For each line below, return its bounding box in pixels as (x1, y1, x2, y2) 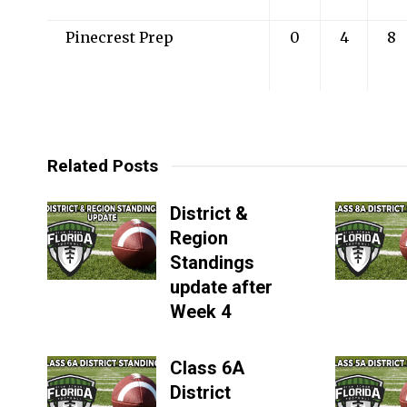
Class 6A (170, 357, 244, 379)
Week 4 (170, 301, 231, 323)
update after (170, 276, 273, 298)
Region (170, 227, 228, 249)
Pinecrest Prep (65, 28, 174, 46)
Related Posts (47, 155, 158, 176)
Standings (170, 252, 254, 273)
